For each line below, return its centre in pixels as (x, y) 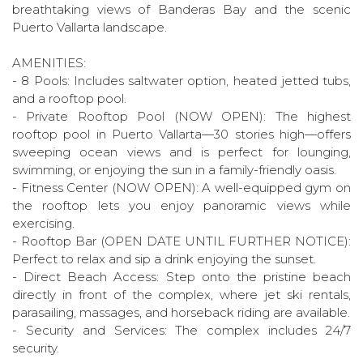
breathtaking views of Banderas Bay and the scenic (181, 9)
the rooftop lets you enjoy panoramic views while (181, 205)
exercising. (43, 223)
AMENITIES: (49, 63)
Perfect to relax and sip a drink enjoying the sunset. (164, 259)
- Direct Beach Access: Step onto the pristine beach (181, 277)
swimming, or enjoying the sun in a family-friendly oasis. (174, 170)
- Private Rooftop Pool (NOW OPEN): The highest (181, 116)
